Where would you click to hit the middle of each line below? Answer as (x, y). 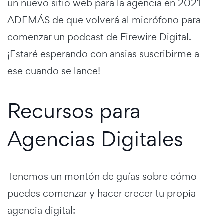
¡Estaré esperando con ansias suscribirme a (103, 54)
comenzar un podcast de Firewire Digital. (99, 37)
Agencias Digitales (95, 139)
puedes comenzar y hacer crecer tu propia (102, 194)
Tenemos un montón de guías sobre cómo (102, 177)
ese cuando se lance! (54, 71)
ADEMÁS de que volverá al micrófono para (104, 20)
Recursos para (74, 111)
